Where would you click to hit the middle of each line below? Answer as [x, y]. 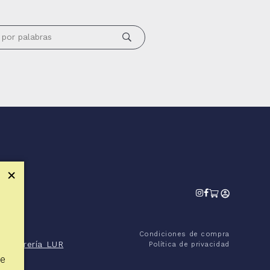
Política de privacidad [189, 244]
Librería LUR [37, 245]
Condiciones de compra [184, 234]
